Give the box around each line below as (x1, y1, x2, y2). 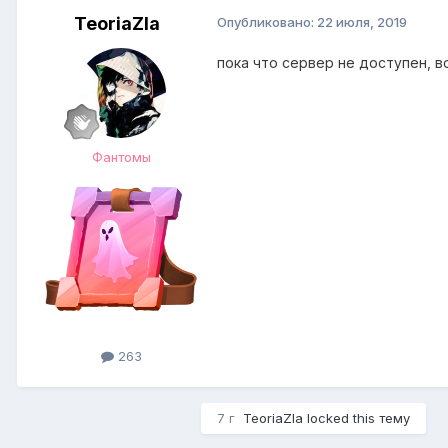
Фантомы (91, 149, 151, 166)
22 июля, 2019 (317, 14, 407, 31)
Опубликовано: (217, 14, 317, 31)
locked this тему (303, 409, 410, 426)
